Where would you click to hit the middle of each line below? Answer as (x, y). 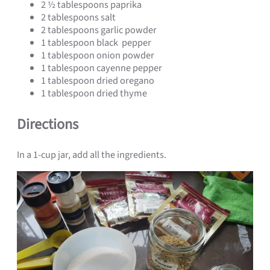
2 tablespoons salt (78, 18)
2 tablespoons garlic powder (99, 30)
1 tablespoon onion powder (98, 56)
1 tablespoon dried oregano (98, 81)
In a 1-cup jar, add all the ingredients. (92, 155)
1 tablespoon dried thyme (94, 94)
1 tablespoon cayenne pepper (102, 68)
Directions (48, 125)
